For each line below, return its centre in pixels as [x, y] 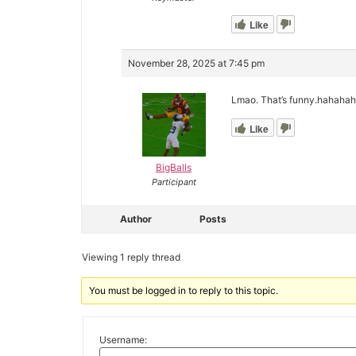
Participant [174, 182]
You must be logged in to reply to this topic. [184, 290]
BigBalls [174, 167]
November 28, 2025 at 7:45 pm [196, 63]
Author [136, 219]
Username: [123, 340]
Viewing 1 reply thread [131, 257]
